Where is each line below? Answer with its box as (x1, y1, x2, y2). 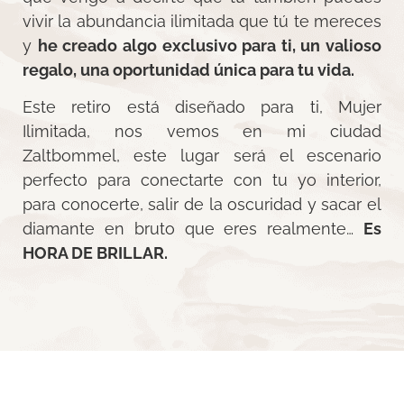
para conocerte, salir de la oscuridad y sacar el (23, 195, 381, 215)
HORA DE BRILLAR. (23, 243, 168, 263)
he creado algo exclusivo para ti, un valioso (37, 35, 381, 55)
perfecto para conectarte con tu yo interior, (23, 170, 381, 190)
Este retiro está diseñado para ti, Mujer (23, 97, 381, 117)
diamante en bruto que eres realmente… (23, 219, 363, 239)
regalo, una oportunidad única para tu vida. (23, 60, 354, 79)
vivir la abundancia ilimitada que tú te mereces (23, 11, 381, 31)
